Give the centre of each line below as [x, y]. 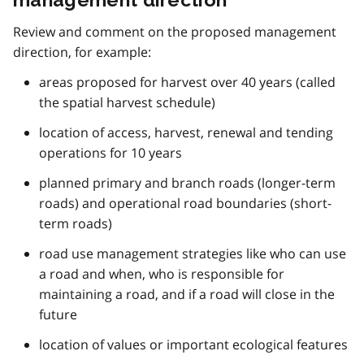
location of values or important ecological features [193, 345]
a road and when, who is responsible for [162, 274]
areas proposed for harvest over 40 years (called [187, 82]
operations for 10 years [110, 153]
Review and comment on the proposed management [175, 32]
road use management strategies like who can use [193, 254]
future [58, 315]
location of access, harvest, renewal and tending [186, 133]
